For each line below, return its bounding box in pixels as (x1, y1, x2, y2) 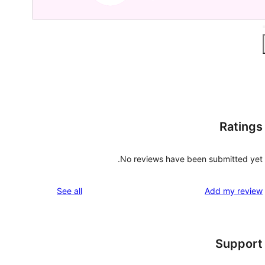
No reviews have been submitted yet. (120, 154, 263, 164)
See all (57, 186, 82, 196)
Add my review (205, 186, 263, 196)
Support (215, 237, 263, 251)
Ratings (219, 119, 263, 134)
